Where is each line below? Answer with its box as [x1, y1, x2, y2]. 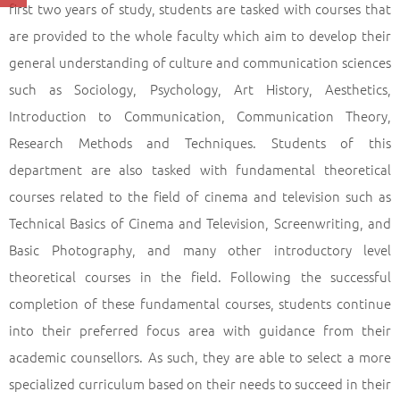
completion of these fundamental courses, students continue [9, 294, 391, 312]
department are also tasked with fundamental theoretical [9, 160, 391, 179]
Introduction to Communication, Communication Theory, [9, 106, 391, 125]
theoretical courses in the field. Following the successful [9, 267, 391, 286]
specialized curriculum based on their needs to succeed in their [9, 374, 391, 393]
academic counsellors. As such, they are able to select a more [9, 347, 391, 366]
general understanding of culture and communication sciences [9, 53, 391, 71]
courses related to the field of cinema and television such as [9, 187, 391, 205]
